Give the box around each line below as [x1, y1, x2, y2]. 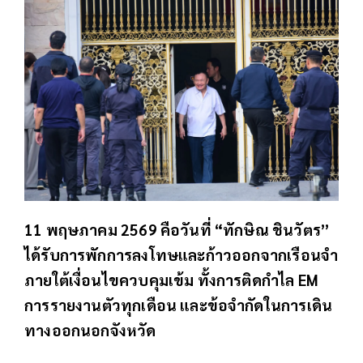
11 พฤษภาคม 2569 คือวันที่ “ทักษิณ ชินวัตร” [24, 219, 330, 239]
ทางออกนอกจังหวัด [24, 319, 156, 340]
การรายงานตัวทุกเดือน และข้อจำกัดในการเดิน [24, 294, 333, 314]
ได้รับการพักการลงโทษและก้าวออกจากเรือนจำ [24, 244, 339, 264]
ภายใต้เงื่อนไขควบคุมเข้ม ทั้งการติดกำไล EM [24, 269, 318, 289]
